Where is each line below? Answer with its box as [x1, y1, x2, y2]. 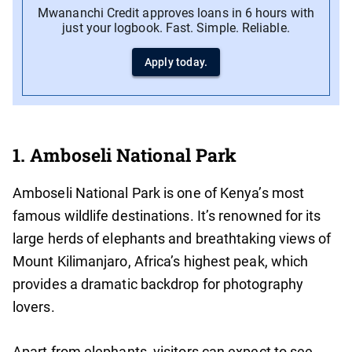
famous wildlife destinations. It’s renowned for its [13, 207, 321, 225]
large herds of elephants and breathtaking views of [13, 230, 332, 247]
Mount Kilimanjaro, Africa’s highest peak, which [13, 253, 309, 270]
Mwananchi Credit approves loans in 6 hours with [38, 5, 314, 21]
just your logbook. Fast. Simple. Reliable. [62, 20, 290, 36]
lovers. [13, 299, 55, 316]
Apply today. [144, 56, 208, 69]
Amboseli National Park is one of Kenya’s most [13, 185, 305, 202]
